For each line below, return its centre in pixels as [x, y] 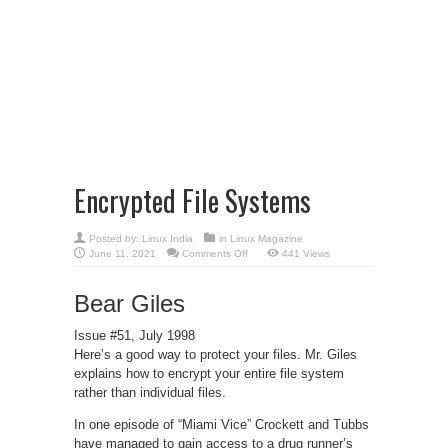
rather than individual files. [150, 392]
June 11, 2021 [122, 253]
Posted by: [115, 238]
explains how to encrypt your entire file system [209, 373]
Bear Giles [129, 303]
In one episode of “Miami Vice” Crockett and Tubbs [221, 424]
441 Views [306, 253]
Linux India [167, 238]
